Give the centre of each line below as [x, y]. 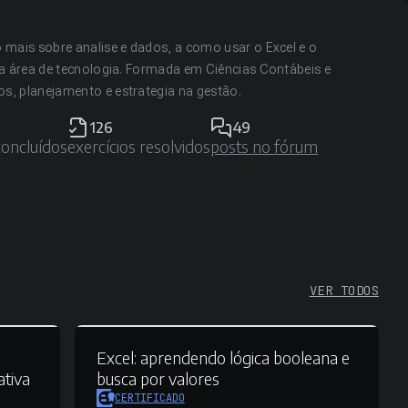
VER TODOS [344, 291]
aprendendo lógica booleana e [243, 357]
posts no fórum [265, 146]
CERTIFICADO [149, 398]
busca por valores [158, 378]
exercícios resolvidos [139, 146]
